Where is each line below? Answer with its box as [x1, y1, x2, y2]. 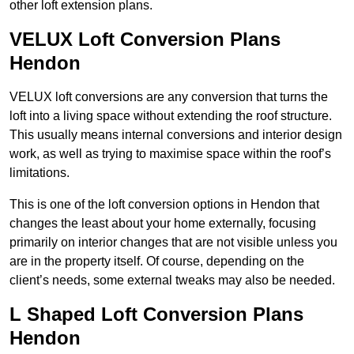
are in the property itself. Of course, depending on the [9, 254, 304, 269]
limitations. [9, 166, 70, 180]
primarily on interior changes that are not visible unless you [9, 235, 337, 250]
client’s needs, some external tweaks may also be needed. [9, 273, 335, 288]
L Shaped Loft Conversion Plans [9, 303, 303, 326]
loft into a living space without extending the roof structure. [9, 109, 332, 123]
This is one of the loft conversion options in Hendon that [9, 198, 319, 212]
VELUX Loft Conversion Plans [9, 28, 281, 51]
